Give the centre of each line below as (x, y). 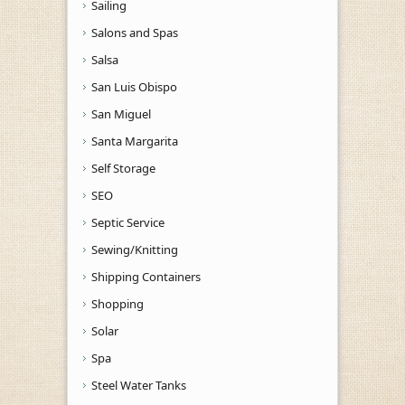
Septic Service (128, 222)
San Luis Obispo (134, 86)
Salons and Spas (135, 32)
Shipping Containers (146, 276)
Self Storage (123, 168)
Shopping (118, 303)
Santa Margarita (135, 141)
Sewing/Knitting (135, 249)
